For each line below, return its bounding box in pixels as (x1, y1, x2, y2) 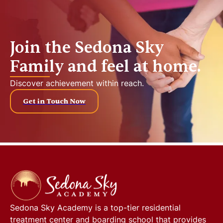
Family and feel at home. (10, 56, 201, 77)
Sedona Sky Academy (10, 202, 93, 213)
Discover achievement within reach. (10, 78, 144, 88)
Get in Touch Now (23, 97, 86, 106)
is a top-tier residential (93, 202, 181, 213)
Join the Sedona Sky (10, 37, 164, 58)
